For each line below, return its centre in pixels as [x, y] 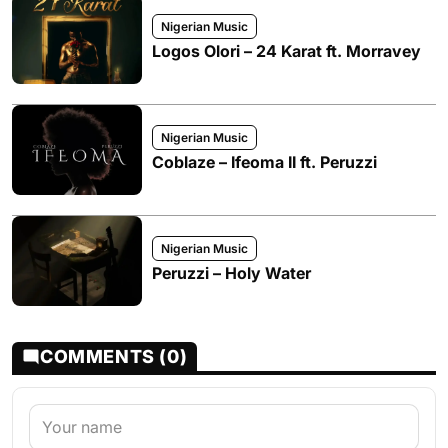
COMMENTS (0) [114, 356]
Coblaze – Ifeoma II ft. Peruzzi [264, 162]
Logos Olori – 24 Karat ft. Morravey [286, 51]
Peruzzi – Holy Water [231, 273]
